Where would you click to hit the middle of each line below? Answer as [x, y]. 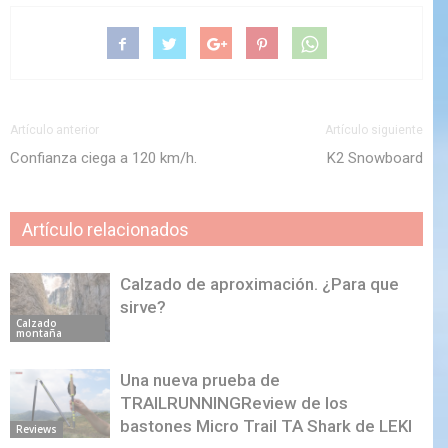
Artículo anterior [54, 130]
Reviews [36, 428]
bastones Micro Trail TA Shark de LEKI [266, 426]
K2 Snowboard [375, 158]
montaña [39, 332]
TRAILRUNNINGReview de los [234, 403]
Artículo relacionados [105, 229]
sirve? [143, 307]
